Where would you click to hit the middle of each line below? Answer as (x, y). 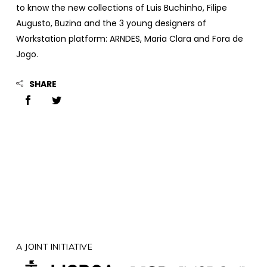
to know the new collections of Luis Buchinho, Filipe (121, 8)
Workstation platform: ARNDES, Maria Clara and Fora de (129, 39)
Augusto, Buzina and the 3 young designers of (111, 23)
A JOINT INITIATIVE (54, 246)
